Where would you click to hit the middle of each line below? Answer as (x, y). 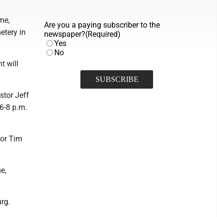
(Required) (103, 34)
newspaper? (65, 34)
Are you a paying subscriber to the (102, 25)
